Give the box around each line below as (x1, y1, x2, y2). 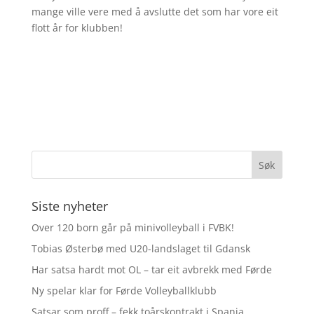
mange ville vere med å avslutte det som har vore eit (31, 5, 278, 18)
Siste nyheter (31, 198, 108, 214)
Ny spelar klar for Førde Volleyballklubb (31, 284, 217, 297)
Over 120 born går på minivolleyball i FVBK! (31, 221, 234, 234)
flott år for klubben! (31, 21, 123, 34)
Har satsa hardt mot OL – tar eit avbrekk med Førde (31, 263, 272, 276)
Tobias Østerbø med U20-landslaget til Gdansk (31, 242, 250, 255)
